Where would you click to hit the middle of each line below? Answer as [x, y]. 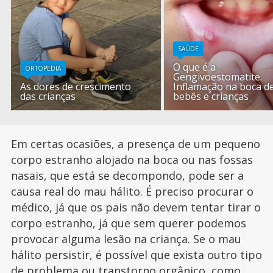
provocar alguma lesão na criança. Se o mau [126, 239]
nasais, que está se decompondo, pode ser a [127, 176]
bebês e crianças [211, 97]
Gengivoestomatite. [218, 77]
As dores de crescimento [76, 87]
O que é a [195, 67]
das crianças [48, 97]
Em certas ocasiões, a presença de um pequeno [135, 144]
